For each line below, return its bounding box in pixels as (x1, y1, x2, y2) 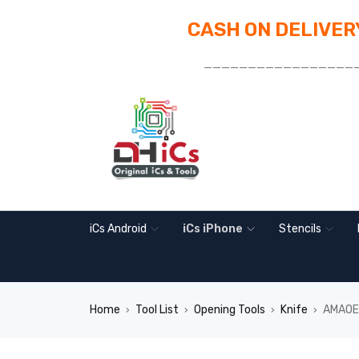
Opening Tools (194, 303, 265, 317)
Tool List (135, 303, 179, 317)
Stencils (279, 222, 321, 236)
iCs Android (90, 222, 147, 236)
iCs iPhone (183, 222, 243, 236)
